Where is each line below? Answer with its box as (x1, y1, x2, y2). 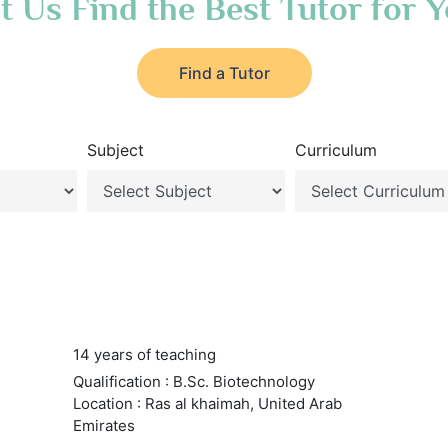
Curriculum (295, 140, 378, 160)
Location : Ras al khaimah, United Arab (72, 394, 342, 413)
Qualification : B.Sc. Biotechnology (72, 372, 315, 391)
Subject (86, 140, 144, 160)
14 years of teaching (72, 345, 216, 364)
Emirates (72, 416, 135, 435)
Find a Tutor (178, 63, 270, 83)
